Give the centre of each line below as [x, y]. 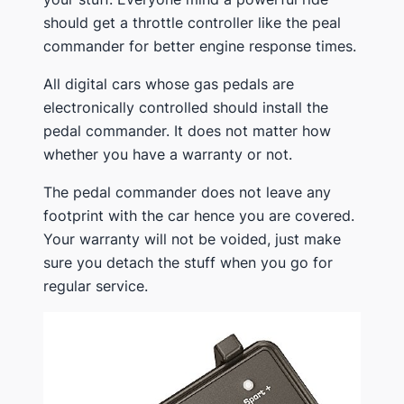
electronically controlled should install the [186, 107]
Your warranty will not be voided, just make [192, 239]
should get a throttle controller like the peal [192, 22]
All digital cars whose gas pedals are [169, 83]
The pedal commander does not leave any [187, 192]
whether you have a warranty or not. [168, 154]
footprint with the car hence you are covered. [199, 215]
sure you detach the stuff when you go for [188, 262]
